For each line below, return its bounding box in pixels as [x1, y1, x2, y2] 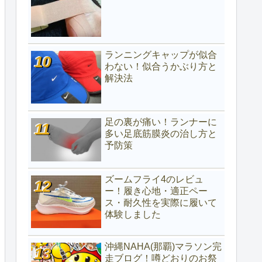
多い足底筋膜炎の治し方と [105, 128, 217, 139]
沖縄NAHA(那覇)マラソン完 [105, 241, 222, 251]
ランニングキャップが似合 [105, 50, 217, 60]
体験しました [105, 209, 161, 220]
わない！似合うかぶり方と [105, 61, 217, 72]
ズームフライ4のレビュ [105, 174, 204, 185]
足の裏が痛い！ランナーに [105, 116, 217, 127]
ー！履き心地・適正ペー [105, 186, 208, 196]
